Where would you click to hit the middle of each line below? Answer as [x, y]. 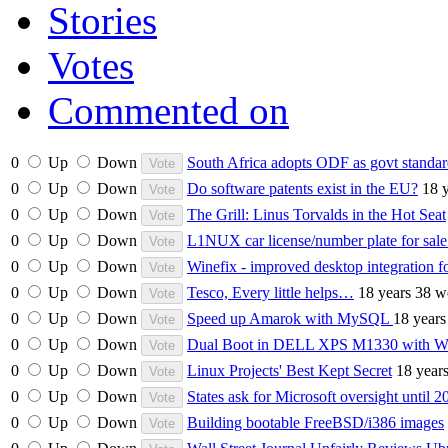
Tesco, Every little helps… [270, 292]
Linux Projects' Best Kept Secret [289, 370]
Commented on [168, 110]
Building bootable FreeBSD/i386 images [315, 422]
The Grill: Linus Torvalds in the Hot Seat [316, 214]
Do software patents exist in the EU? [302, 188]
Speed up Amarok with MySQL [290, 318]
